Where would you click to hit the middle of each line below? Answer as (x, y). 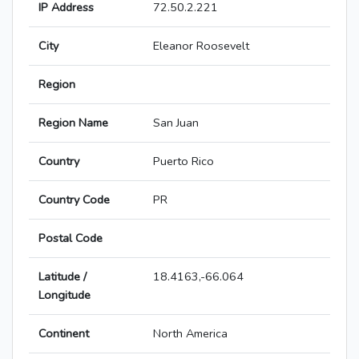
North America (190, 334)
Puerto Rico (184, 161)
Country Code (74, 200)
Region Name (73, 123)
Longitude (65, 295)
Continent (64, 334)
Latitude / (63, 277)
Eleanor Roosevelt (201, 46)
